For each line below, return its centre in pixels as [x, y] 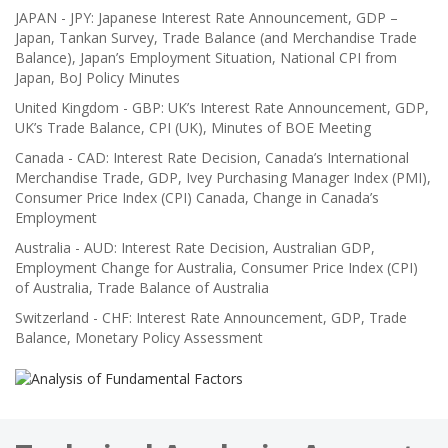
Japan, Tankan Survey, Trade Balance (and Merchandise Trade [216, 38]
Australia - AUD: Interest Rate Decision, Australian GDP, [195, 248]
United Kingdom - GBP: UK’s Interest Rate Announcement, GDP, [222, 108]
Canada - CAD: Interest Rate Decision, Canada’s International [212, 158]
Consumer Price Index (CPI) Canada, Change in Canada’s [197, 198]
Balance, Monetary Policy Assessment [139, 338]
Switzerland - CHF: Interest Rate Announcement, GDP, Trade [211, 318]
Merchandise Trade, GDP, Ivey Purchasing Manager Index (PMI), [223, 178]
